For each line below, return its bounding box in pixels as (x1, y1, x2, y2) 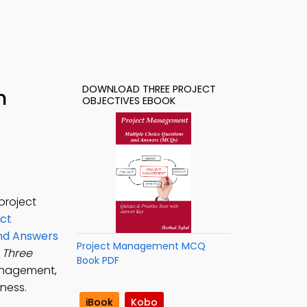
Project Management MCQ (77, 239, 206, 253)
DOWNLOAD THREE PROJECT (82, 82, 216, 96)
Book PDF (77, 254, 119, 267)
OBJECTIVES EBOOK (82, 94, 175, 108)
